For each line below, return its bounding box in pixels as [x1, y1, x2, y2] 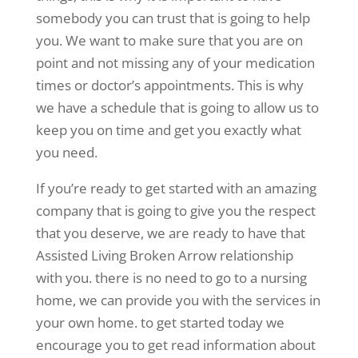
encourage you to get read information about [35, 336, 316, 355]
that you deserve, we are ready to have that [35, 224, 305, 243]
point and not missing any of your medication [35, 54, 315, 73]
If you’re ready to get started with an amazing [35, 179, 316, 198]
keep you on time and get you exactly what [35, 121, 301, 140]
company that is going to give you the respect [35, 201, 316, 221]
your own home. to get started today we [35, 313, 284, 332]
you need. [35, 143, 97, 162]
